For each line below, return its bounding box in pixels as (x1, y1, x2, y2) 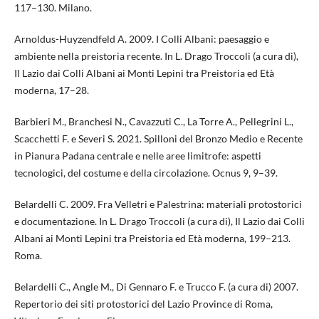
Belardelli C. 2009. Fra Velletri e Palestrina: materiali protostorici (14, 198, 302, 211)
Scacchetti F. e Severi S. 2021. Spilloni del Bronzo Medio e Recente (14, 132, 303, 145)
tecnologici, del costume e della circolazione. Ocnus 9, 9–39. (14, 167, 278, 179)
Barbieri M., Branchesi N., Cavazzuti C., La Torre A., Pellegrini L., (14, 115, 293, 128)
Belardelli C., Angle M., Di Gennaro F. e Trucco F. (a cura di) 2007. (14, 281, 298, 293)
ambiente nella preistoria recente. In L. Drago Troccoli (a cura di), (14, 50, 298, 63)
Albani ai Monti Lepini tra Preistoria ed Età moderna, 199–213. (14, 232, 291, 245)
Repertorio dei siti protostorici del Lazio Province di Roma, (14, 298, 273, 310)
